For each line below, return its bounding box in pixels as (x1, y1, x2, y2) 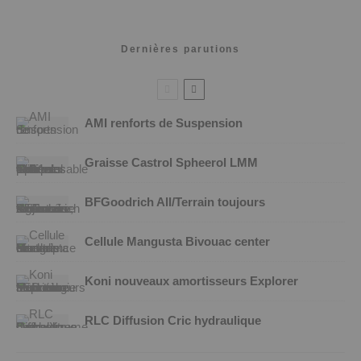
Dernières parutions (120, 44, 241, 55)
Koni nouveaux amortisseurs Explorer (85, 274, 298, 288)
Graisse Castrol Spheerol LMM (85, 156, 258, 169)
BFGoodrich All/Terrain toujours (85, 195, 265, 209)
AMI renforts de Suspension (85, 116, 246, 130)
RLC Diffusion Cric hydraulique (85, 313, 261, 327)
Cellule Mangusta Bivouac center (85, 234, 270, 248)
